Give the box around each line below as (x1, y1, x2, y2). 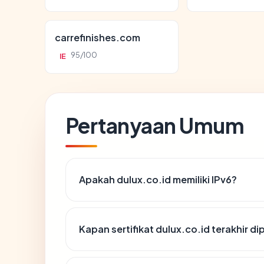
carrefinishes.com (55, 31, 140, 44)
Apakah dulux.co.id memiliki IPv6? (79, 173, 237, 186)
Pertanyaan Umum (65, 111, 245, 138)
